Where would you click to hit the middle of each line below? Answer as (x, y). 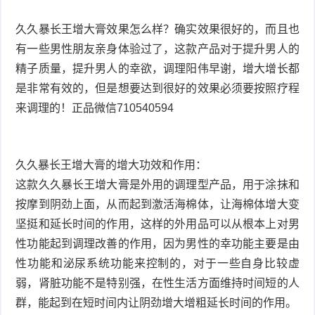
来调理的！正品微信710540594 (96, 108)
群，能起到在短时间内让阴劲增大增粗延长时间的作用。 (156, 302)
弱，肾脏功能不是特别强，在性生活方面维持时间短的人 (157, 283)
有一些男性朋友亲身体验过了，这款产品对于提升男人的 (157, 49)
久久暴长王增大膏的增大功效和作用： (111, 165)
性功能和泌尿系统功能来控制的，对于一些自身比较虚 (157, 263)
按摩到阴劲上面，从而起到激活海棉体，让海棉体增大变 (157, 204)
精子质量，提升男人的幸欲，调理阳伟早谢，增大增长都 (157, 68)
